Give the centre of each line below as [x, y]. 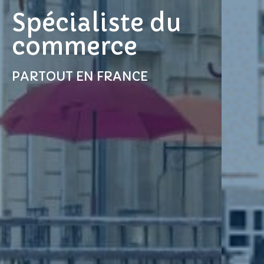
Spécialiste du [97, 23]
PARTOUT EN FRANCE [80, 76]
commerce [75, 46]
